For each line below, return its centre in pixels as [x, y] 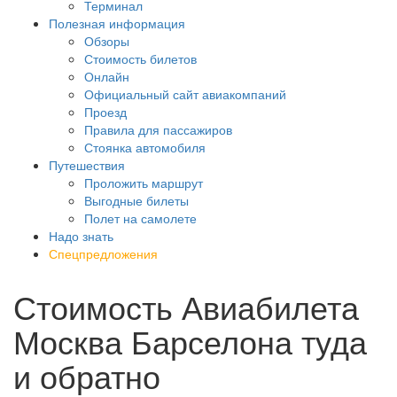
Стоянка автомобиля [145, 147]
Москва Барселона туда [190, 341]
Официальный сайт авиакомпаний [185, 94]
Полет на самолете [140, 218]
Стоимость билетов [140, 58]
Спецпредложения [103, 253]
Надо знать [81, 236]
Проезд [105, 112]
